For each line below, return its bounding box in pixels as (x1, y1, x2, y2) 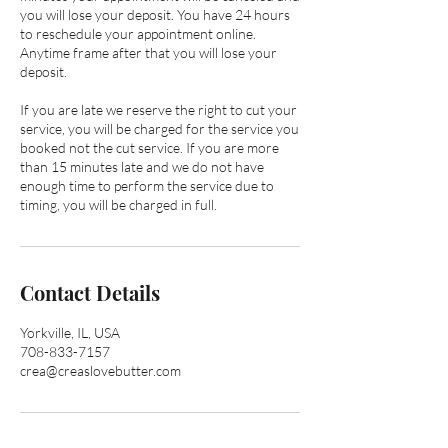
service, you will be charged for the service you (20, 120, 299, 138)
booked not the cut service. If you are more (20, 139, 279, 157)
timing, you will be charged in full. (20, 196, 217, 214)
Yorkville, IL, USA (20, 324, 120, 342)
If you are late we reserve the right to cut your (20, 101, 297, 119)
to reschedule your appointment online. (20, 25, 256, 43)
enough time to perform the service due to (20, 177, 274, 195)
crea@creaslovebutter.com (20, 362, 181, 380)
